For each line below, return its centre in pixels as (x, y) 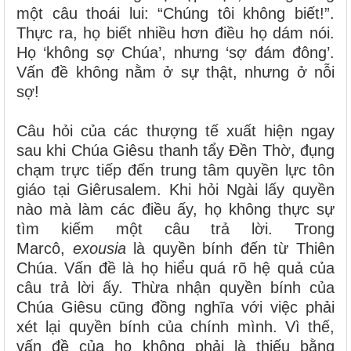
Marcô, (45, 248)
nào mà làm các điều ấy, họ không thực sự (175, 209)
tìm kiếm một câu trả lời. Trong (175, 229)
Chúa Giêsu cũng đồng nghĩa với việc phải (175, 307)
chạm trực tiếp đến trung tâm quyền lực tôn (175, 170)
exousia (99, 248)
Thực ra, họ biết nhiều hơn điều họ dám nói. (175, 33)
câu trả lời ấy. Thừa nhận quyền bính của (175, 288)
